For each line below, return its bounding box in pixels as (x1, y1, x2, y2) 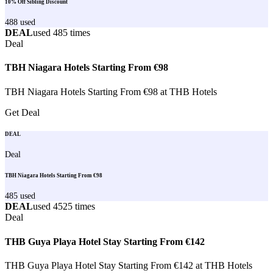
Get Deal (5, 107, 40, 118)
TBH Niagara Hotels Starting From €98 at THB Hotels (5, 86, 217, 97)
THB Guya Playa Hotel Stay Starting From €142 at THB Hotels (5, 260, 252, 271)
